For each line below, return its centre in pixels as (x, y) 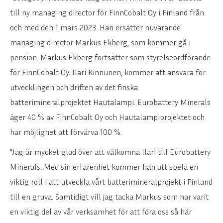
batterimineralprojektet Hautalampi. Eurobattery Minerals (110, 102)
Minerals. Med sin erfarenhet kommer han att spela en (104, 167)
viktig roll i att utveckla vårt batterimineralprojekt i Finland (111, 181)
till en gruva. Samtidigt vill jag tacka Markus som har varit (109, 196)
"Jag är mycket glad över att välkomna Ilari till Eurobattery (110, 152)
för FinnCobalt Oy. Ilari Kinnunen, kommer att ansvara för (108, 72)
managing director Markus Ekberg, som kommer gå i (100, 42)
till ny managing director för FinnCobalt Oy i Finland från (107, 12)
